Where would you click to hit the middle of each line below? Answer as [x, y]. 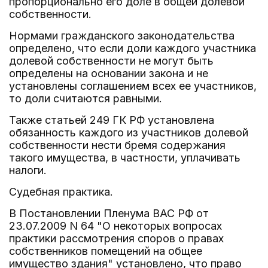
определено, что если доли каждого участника [133, 48]
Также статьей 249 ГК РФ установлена [112, 120]
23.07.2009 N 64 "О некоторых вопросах [115, 226]
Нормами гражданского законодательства [122, 36]
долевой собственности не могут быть [111, 61]
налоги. [28, 170]
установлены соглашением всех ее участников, [133, 86]
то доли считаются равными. [86, 98]
